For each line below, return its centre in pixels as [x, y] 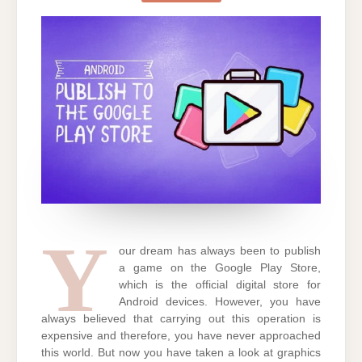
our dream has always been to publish [219, 251]
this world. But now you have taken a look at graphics [181, 353]
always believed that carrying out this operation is [181, 319]
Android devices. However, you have [219, 302]
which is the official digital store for [219, 285]
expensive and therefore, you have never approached [181, 336]
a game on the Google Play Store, [219, 268]
